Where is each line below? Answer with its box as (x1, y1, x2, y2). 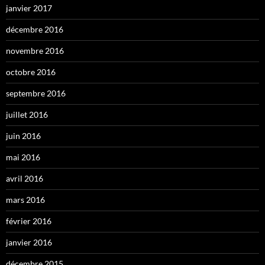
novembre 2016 (6, 45, 64, 56)
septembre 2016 (6, 88, 66, 98)
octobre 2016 (6, 66, 56, 77)
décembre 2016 (6, 24, 63, 34)
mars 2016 (6, 194, 45, 205)
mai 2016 (6, 151, 40, 162)
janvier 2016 (6, 237, 52, 247)
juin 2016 (6, 130, 41, 141)
